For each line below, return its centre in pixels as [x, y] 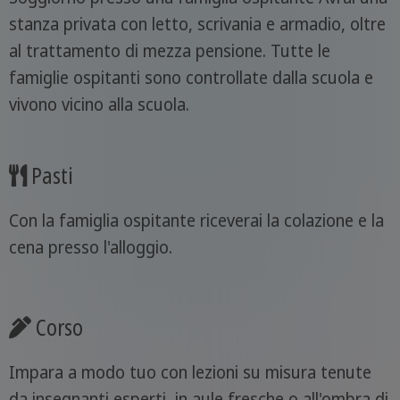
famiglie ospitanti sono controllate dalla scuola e [191, 77]
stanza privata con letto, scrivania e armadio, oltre [197, 24]
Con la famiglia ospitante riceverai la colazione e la [196, 221]
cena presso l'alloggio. [90, 248]
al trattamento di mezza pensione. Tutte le [169, 50]
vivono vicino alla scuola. [99, 104]
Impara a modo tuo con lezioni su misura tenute [190, 373]
